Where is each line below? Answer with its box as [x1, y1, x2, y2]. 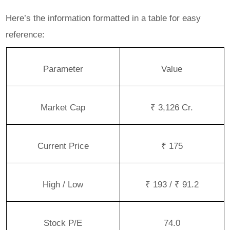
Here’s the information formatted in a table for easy [6, 12, 201, 23]
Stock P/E [44, 217, 82, 228]
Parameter [43, 63, 83, 74]
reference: [6, 29, 45, 40]
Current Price [37, 140, 89, 151]
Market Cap [41, 102, 85, 112]
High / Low [43, 179, 83, 189]
